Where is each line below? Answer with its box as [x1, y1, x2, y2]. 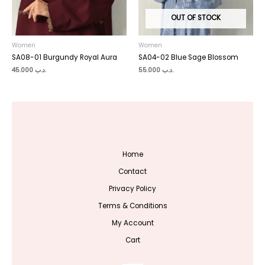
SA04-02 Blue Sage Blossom [138, 52, 238, 62]
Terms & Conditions [98, 201, 167, 211]
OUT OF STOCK [171, 12, 221, 22]
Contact [118, 167, 147, 177]
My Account [111, 218, 154, 228]
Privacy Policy [109, 184, 156, 194]
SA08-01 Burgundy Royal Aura [12, 52, 117, 62]
